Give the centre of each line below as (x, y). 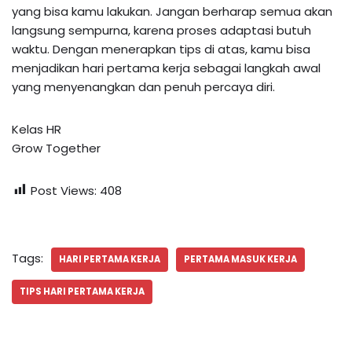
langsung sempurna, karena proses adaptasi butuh (161, 30)
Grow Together (56, 148)
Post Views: (64, 190)
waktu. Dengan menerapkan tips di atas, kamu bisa (161, 49)
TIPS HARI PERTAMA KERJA (82, 291)
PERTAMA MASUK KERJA (240, 259)
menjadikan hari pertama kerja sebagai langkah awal (166, 68)
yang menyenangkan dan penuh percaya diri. (145, 86)
